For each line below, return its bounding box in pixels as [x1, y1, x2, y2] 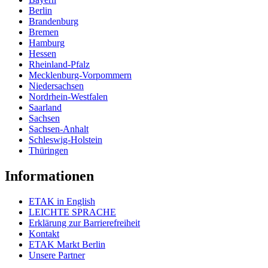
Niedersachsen [29, 81, 84, 92]
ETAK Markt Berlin [29, 239, 105, 249]
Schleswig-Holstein [29, 135, 102, 145]
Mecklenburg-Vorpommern [29, 70, 132, 81]
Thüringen [29, 145, 68, 156]
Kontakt [29, 228, 59, 239]
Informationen [5, 168, 94, 184]
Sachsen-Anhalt [29, 124, 89, 135]
